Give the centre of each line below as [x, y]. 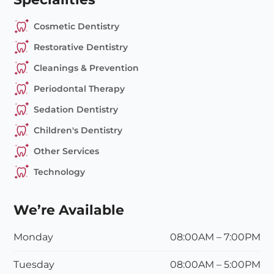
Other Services [66, 151]
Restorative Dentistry [80, 47]
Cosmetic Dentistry [76, 27]
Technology [59, 172]
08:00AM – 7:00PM [215, 237]
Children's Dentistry [78, 131]
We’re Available [69, 210]
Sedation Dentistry [76, 110]
